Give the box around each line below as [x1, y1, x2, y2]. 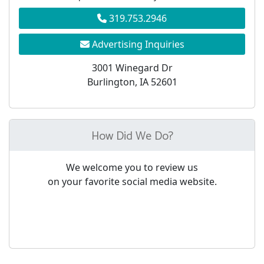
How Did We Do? [91, 126, 173, 146]
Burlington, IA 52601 [87, 75, 177, 88]
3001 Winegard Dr [91, 61, 173, 74]
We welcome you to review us [66, 160, 198, 174]
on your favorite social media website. [47, 174, 217, 188]
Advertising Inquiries [89, 38, 184, 51]
